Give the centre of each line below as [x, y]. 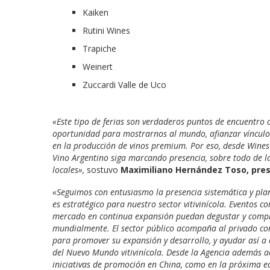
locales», [68, 169]
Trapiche [99, 48]
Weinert [98, 66]
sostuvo [102, 169]
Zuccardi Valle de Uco [124, 84]
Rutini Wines [106, 30]
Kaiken [96, 12]
